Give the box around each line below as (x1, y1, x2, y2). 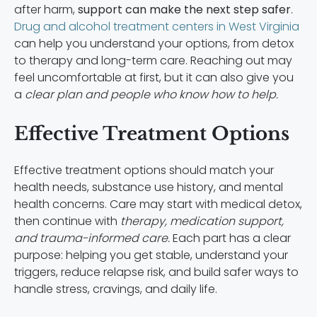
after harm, (14, 1, 75, 18)
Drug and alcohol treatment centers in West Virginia (14, 18, 299, 35)
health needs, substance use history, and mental (14, 179, 283, 196)
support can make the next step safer (75, 1, 291, 18)
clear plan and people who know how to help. (22, 86, 278, 103)
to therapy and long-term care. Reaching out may (14, 52, 292, 69)
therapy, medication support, (117, 213, 284, 230)
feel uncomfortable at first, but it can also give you (14, 69, 294, 86)
